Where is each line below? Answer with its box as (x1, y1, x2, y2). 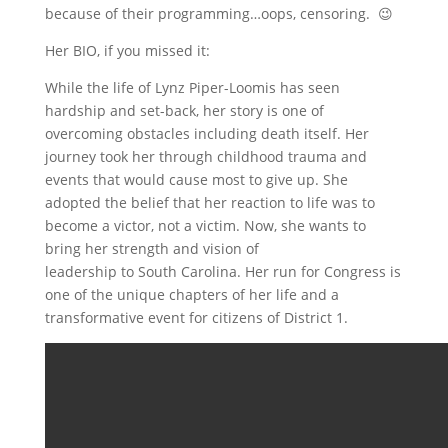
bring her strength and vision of (44, 239, 259, 258)
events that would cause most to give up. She (44, 170, 348, 189)
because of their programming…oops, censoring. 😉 (44, 4, 393, 23)
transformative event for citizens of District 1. (44, 308, 348, 327)
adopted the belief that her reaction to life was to (44, 193, 375, 212)
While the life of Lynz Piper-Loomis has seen (44, 78, 340, 97)
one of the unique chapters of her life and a (44, 285, 339, 304)
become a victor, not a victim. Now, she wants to (44, 216, 366, 235)
